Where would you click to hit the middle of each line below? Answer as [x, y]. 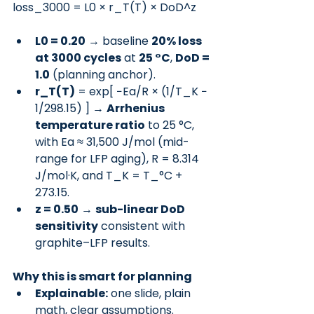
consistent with [143, 226]
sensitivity [67, 226]
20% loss [178, 41]
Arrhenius [137, 108]
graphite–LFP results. [93, 243]
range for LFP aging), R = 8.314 [118, 159]
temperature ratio [90, 125]
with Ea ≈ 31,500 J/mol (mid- [112, 142]
